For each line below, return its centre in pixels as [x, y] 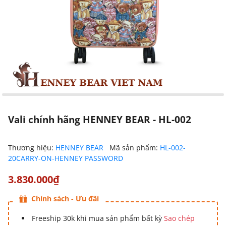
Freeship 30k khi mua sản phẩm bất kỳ [98, 218]
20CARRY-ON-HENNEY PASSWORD [66, 158]
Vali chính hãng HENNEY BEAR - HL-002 [100, 119]
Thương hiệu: [32, 148]
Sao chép [179, 218]
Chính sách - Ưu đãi [65, 199]
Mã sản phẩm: [135, 148]
